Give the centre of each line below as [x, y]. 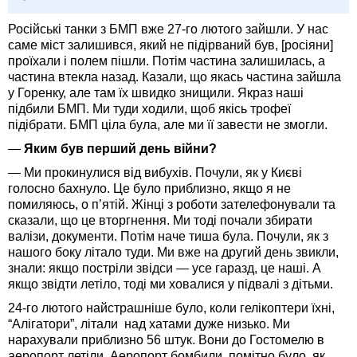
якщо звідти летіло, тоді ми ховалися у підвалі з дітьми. [172, 284]
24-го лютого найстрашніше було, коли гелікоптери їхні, [171, 308]
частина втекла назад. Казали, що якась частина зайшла [175, 77]
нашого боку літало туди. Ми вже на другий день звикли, [173, 253]
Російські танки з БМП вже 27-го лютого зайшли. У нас [168, 29]
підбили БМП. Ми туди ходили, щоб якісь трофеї [149, 109]
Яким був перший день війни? [120, 149]
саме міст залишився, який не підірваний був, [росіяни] [171, 45]
